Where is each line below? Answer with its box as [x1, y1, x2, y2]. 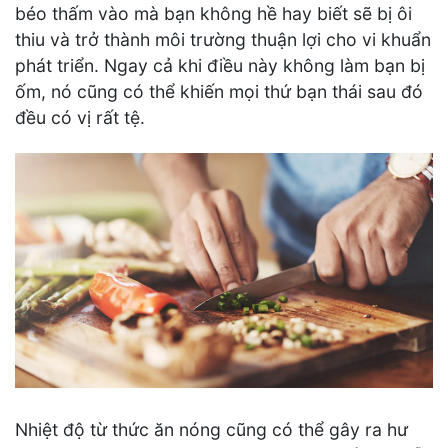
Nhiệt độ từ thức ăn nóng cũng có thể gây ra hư [15, 419, 408, 441]
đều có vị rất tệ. [15, 106, 145, 128]
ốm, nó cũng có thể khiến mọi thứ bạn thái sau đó [15, 80, 423, 102]
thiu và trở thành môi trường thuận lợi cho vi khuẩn [15, 28, 431, 50]
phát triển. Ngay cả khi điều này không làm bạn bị [15, 54, 425, 76]
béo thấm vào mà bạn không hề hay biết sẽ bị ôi [15, 2, 412, 24]
